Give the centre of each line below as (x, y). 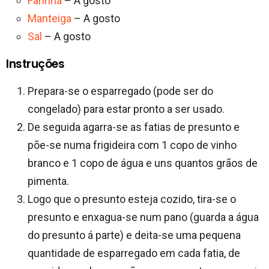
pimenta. (48, 181)
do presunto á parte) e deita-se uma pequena (134, 235)
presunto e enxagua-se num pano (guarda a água (143, 217)
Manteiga (50, 18)
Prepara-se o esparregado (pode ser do (120, 91)
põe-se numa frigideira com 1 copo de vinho (132, 145)
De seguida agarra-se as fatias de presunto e (134, 127)
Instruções (35, 64)
